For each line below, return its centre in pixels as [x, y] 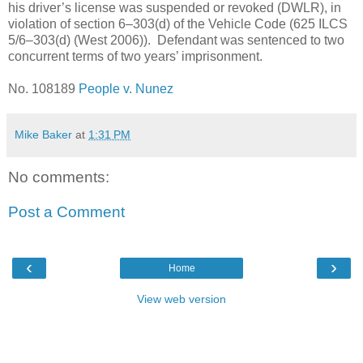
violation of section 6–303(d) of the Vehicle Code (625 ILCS [178, 23]
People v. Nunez [126, 88]
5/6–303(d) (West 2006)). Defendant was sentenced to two [176, 40]
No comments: [59, 177]
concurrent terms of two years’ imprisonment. [135, 56]
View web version [181, 299]
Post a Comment [66, 212]
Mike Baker [43, 134]
